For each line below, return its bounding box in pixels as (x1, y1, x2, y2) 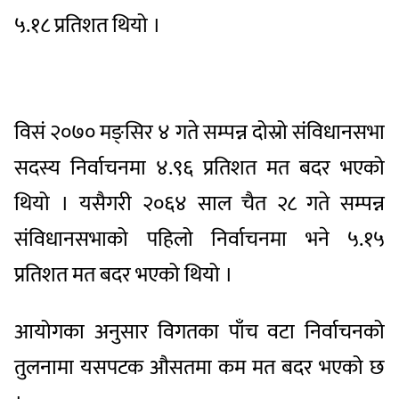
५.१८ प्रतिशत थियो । (14, 7, 161, 44)
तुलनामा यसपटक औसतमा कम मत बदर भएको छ (14, 349, 385, 386)
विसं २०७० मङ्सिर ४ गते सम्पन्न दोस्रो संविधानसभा (14, 114, 385, 151)
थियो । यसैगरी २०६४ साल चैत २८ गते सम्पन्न (14, 185, 385, 222)
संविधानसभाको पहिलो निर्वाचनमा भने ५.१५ (14, 221, 385, 257)
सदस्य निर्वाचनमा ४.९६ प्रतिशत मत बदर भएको (14, 150, 385, 186)
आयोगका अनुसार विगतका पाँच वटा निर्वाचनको (14, 313, 385, 350)
